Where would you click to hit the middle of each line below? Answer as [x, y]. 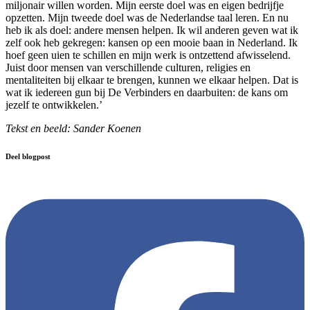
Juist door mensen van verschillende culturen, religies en [128, 68]
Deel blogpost [28, 157]
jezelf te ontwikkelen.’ [54, 105]
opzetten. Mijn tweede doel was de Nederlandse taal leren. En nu [147, 18]
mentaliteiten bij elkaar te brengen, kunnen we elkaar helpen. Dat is [152, 80]
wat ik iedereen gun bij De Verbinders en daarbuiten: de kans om [147, 93]
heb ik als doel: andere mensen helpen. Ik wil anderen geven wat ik [152, 30]
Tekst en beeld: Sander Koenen [73, 129]
